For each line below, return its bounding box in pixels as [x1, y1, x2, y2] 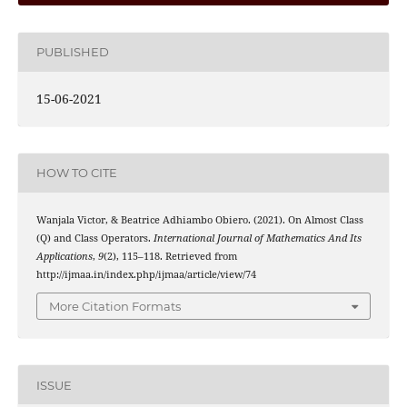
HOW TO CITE [35, 165, 117, 181]
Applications [35, 249, 93, 263]
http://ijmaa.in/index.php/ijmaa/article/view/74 [35, 267, 256, 281]
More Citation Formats [49, 299, 181, 314]
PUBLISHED [35, 45, 109, 60]
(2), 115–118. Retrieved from [103, 249, 237, 263]
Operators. [100, 231, 154, 244]
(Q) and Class [35, 231, 101, 244]
